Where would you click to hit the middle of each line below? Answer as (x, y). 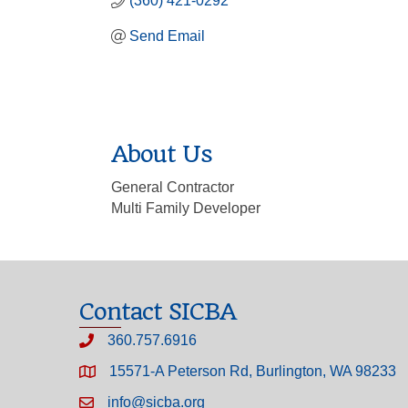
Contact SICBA (158, 311)
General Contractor (173, 187)
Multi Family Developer (186, 208)
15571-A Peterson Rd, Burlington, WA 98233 (253, 371)
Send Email (167, 36)
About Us (162, 153)
